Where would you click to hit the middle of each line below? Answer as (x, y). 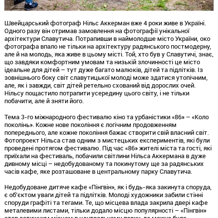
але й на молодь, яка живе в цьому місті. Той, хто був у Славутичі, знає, (109, 54)
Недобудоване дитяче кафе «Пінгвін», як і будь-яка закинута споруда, (108, 187)
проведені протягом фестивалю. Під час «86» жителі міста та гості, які (108, 148)
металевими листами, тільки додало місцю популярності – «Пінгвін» (105, 210)
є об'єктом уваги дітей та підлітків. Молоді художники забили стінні (103, 195)
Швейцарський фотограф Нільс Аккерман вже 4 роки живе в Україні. (105, 23)
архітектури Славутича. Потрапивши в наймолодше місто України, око (107, 38)
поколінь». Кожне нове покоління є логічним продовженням (90, 124)
